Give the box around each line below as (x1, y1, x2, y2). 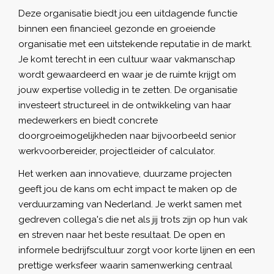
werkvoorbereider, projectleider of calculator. (18, 145, 215, 157)
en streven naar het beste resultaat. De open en (18, 229, 225, 240)
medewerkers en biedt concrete (18, 114, 158, 126)
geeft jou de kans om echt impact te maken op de (18, 183, 237, 194)
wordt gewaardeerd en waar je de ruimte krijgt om (18, 68, 236, 80)
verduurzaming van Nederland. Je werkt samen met (18, 198, 242, 210)
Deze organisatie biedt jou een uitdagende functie (18, 7, 237, 19)
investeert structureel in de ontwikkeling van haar (18, 99, 231, 111)
